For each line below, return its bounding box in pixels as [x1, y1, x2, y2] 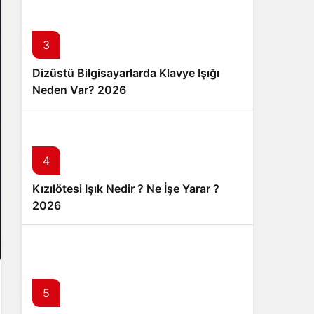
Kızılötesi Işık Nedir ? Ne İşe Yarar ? [32, 182, 219, 196]
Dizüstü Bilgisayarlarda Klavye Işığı [32, 66, 219, 80]
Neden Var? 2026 [32, 83, 126, 97]
